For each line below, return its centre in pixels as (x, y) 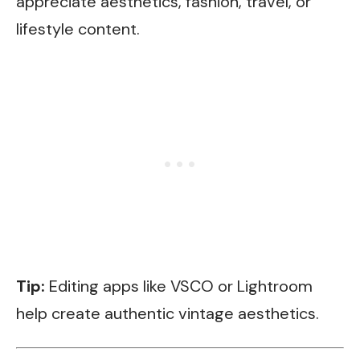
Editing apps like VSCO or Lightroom (179, 286)
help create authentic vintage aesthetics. (168, 313)
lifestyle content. (78, 29)
